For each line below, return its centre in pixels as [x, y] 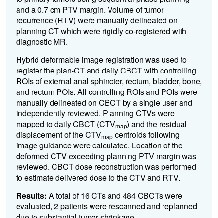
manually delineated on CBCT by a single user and [104, 102]
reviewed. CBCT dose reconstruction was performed [106, 167]
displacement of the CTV [58, 135]
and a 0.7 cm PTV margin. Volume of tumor [90, 9]
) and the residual [157, 124]
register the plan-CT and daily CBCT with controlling [106, 70]
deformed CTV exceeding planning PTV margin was [106, 156]
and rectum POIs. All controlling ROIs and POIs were [106, 92]
